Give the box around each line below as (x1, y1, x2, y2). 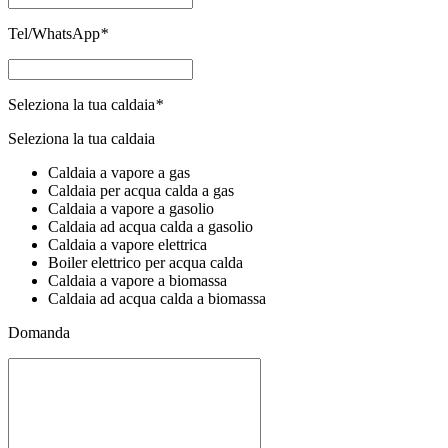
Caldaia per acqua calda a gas (48, 181, 234, 199)
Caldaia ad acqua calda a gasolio (48, 217, 253, 235)
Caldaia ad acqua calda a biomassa (48, 289, 266, 307)
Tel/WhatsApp (8, 24, 100, 42)
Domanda (8, 323, 70, 341)
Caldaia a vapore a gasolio (48, 199, 214, 217)
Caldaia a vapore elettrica (48, 235, 207, 253)
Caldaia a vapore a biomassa (48, 271, 227, 289)
